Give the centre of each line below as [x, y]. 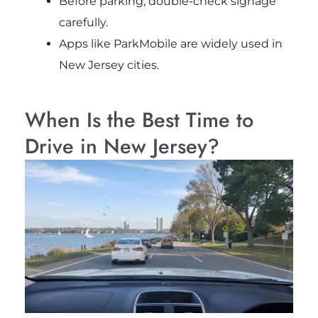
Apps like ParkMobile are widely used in [170, 43]
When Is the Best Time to [139, 120]
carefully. [83, 22]
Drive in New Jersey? [122, 146]
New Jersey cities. [109, 65]
